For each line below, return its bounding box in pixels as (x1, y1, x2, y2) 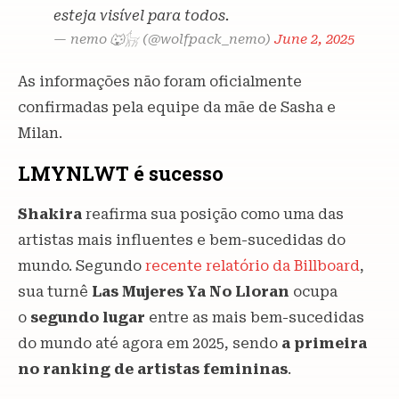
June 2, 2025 (274, 31, 354, 48)
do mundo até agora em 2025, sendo (18, 335, 278, 353)
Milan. (18, 125, 62, 142)
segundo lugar (30, 309, 149, 327)
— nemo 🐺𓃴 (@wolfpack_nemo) (53, 31, 274, 48)
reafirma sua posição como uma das (85, 206, 344, 224)
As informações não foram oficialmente (18, 73, 302, 91)
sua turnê (18, 283, 88, 301)
